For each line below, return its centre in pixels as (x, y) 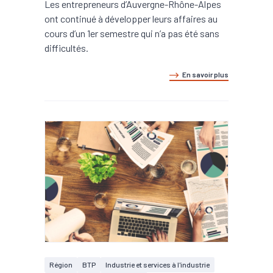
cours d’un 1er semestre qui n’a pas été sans (132, 33)
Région (61, 264)
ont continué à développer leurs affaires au (131, 19)
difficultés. (66, 48)
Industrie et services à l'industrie (158, 264)
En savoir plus (205, 74)
